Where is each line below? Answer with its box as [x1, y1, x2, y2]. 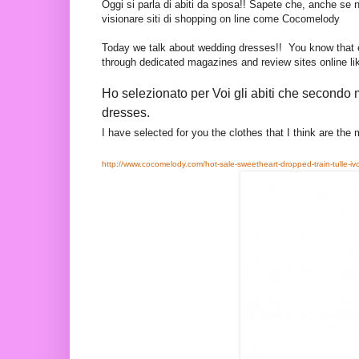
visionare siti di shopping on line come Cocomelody [102, 13, 340, 26]
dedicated [139, 56, 184, 69]
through [102, 56, 139, 69]
